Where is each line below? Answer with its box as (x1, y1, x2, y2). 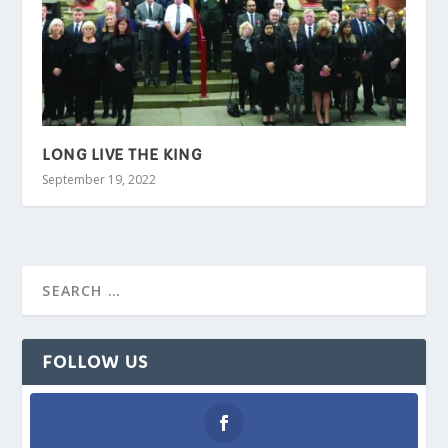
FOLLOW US (42, 351, 149, 372)
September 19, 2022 (42, 170, 157, 188)
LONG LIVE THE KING (42, 145, 202, 164)
